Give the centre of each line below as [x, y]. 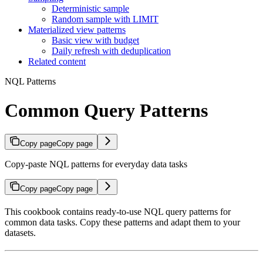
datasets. [20, 233]
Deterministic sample [90, 9]
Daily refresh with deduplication [111, 51]
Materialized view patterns [77, 30]
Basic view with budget [95, 41]
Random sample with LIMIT [105, 19]
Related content [57, 62]
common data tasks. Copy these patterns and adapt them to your [122, 222]
